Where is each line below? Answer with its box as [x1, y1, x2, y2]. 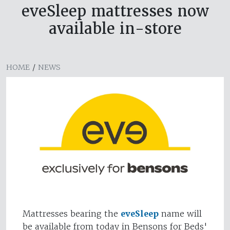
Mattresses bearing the [23, 208, 121, 219]
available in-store [48, 19, 182, 39]
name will [159, 208, 202, 219]
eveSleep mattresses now [21, 2, 209, 21]
